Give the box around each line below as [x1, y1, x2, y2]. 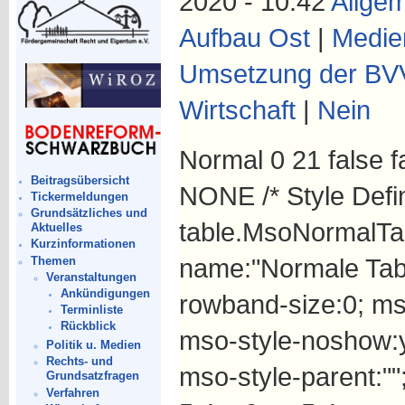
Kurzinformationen [31, 237, 137, 251]
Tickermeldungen [31, 190, 129, 203]
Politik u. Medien [45, 338, 141, 353]
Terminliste [61, 303, 124, 317]
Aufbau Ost [178, 23, 310, 52]
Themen [31, 253, 77, 268]
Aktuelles [31, 221, 83, 235]
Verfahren [45, 385, 99, 400]
